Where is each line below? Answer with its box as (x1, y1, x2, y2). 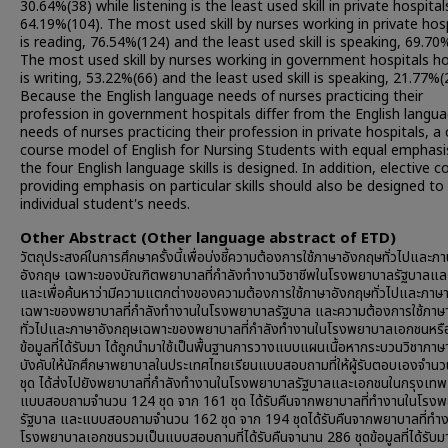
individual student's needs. (20, 194, 190, 215)
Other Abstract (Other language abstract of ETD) (20, 227, 396, 250)
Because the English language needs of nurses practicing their (20, 86, 423, 107)
